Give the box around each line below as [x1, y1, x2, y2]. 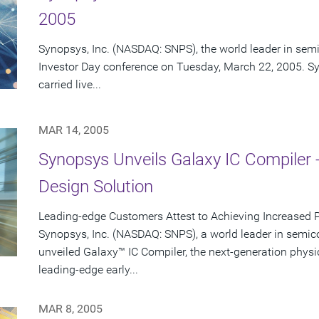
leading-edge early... [38, 263, 138, 277]
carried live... [38, 78, 101, 92]
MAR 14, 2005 [38, 123, 109, 137]
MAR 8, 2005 [38, 302, 103, 316]
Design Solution [38, 177, 153, 197]
